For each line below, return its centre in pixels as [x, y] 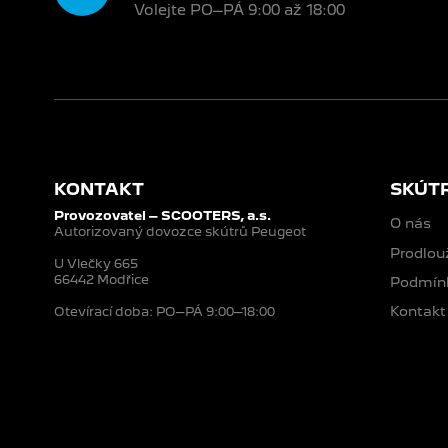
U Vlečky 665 [95, 264]
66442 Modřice [101, 280]
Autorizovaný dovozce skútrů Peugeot [179, 232]
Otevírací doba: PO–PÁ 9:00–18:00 [164, 312]
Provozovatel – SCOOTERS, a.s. [162, 216]
